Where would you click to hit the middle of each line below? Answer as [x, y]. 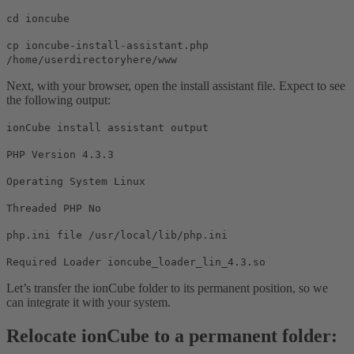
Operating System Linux [76, 181]
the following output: [58, 100]
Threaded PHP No [54, 208]
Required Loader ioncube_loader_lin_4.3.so [136, 262]
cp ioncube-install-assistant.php [107, 45]
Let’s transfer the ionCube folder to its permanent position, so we [167, 288]
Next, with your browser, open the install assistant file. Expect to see [176, 85]
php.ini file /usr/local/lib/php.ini [117, 235]
